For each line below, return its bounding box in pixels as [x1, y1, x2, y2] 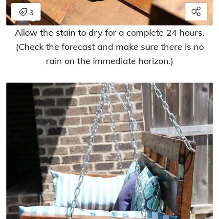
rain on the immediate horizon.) [45, 55, 174, 66]
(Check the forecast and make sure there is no [15, 41, 204, 52]
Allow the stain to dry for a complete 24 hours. [15, 26, 204, 38]
